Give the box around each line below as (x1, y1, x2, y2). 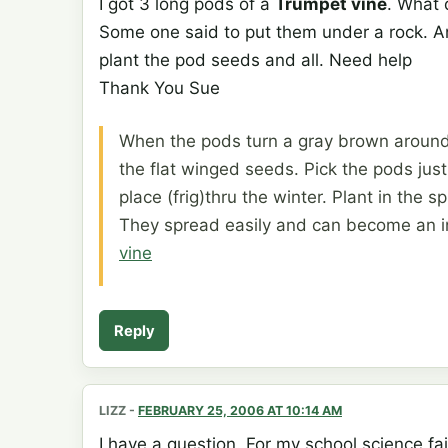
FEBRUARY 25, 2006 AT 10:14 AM (138, 403, 342, 419)
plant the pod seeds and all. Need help (99, 49, 412, 70)
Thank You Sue (99, 77, 220, 98)
